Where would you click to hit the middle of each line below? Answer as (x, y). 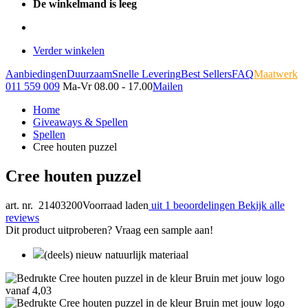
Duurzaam (89, 74)
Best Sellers (206, 74)
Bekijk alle (261, 205)
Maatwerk (276, 74)
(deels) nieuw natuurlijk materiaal (116, 254)
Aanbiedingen (36, 74)
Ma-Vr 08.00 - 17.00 (108, 86)
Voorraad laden (115, 205)
